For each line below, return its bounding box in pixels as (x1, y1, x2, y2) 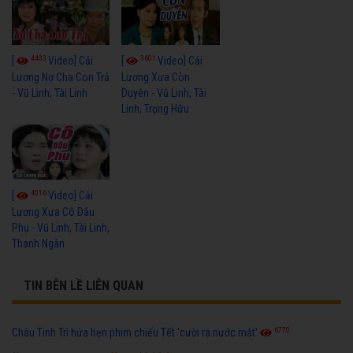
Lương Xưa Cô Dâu (12, 205, 95, 218)
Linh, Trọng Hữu (121, 102, 190, 115)
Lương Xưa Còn (121, 70, 191, 84)
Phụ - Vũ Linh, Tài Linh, (12, 221, 110, 234)
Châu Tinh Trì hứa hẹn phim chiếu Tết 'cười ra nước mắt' (12, 325, 258, 339)
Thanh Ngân (12, 236, 65, 250)
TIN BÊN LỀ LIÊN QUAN (24, 277, 143, 293)
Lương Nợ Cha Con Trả (12, 70, 110, 84)
